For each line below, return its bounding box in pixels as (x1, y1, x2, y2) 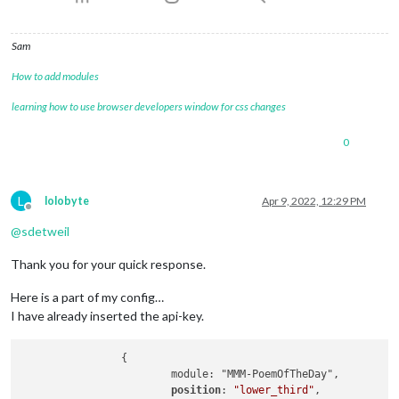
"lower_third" (233, 383, 315, 396)
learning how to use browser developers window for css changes (12, 99, 286, 113)
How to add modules (12, 69, 99, 83)
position (171, 383, 222, 396)
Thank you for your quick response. (11, 256, 206, 272)
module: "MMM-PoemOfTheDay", (21, 367, 340, 380)
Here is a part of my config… (11, 289, 164, 305)
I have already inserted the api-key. (11, 307, 204, 323)
